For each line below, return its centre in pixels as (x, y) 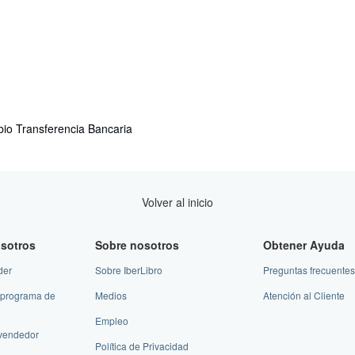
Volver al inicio (177, 202)
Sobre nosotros (137, 244)
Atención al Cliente (304, 295)
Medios (111, 295)
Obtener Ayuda (304, 244)
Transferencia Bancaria (74, 128)
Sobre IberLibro (128, 269)
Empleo (111, 320)
